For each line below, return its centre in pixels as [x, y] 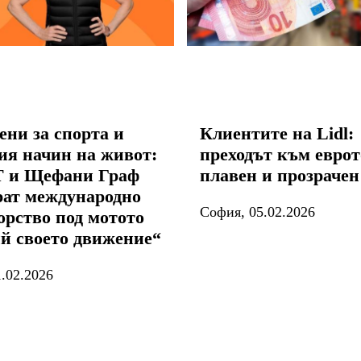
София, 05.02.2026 [257, 212]
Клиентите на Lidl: [277, 133]
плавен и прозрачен [280, 175]
